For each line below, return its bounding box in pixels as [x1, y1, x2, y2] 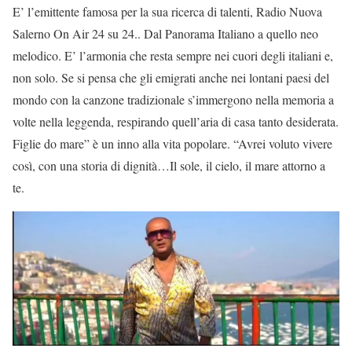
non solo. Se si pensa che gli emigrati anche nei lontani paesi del [13, 69, 329, 86]
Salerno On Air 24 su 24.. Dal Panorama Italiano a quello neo [13, 25, 318, 42]
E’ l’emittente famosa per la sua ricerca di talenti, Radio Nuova [13, 3, 322, 20]
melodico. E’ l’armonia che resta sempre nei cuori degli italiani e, [13, 47, 333, 64]
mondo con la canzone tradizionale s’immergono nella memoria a [13, 91, 334, 108]
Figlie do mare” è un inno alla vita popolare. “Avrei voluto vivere [13, 135, 332, 152]
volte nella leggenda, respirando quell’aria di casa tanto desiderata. [13, 113, 339, 130]
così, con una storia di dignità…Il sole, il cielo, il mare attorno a [13, 157, 325, 174]
